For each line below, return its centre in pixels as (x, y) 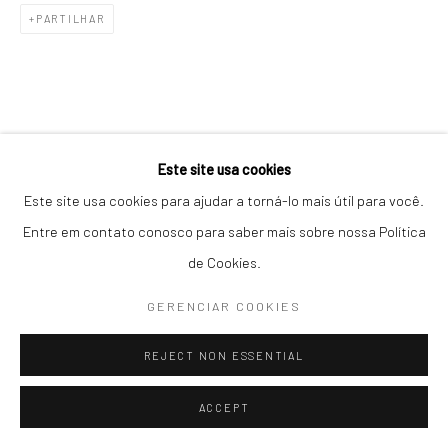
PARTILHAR (70, 19)
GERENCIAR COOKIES (224, 305)
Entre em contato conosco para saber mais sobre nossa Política (224, 231)
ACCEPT (224, 407)
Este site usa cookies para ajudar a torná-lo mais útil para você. (224, 200)
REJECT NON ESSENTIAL (224, 355)
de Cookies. (224, 262)
